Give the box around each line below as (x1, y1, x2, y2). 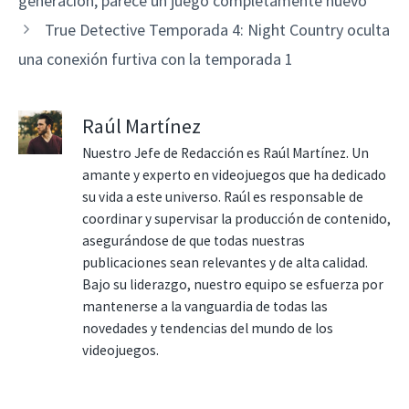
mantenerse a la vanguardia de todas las (82, 297, 328, 315)
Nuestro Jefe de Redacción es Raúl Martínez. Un (82, 143, 369, 162)
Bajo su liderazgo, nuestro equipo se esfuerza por (82, 275, 383, 293)
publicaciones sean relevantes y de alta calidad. (82, 253, 368, 271)
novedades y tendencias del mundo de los (82, 319, 333, 337)
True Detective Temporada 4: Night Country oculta (44, 18, 390, 40)
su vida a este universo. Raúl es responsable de (82, 187, 363, 205)
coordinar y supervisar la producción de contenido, (82, 209, 391, 227)
